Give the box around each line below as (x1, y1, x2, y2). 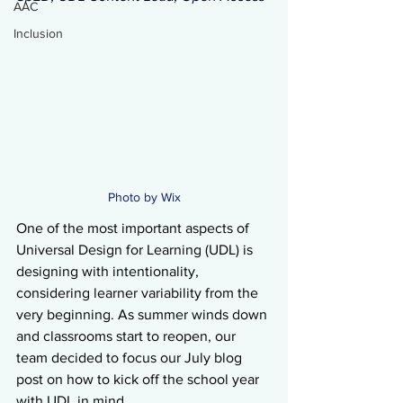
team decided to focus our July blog (16, 350, 246, 366)
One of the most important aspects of (16, 220, 253, 237)
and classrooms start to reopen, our (16, 328, 239, 345)
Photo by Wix (107, 190, 181, 205)
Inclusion (13, 26, 63, 40)
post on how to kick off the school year (16, 372, 263, 388)
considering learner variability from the (16, 285, 262, 301)
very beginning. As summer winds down (16, 307, 271, 323)
